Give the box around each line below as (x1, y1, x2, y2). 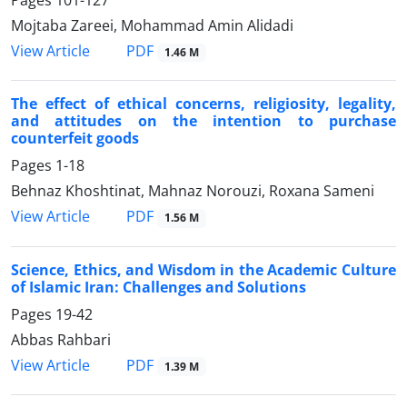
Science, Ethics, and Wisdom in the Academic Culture (11, 259, 396, 280)
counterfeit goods (11, 128, 139, 149)
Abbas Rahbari (11, 329, 111, 350)
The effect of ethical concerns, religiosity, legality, (11, 94, 396, 114)
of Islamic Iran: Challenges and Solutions (11, 276, 306, 297)
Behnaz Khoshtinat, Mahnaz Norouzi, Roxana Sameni (11, 181, 374, 202)
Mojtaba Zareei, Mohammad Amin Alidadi (11, 15, 293, 36)
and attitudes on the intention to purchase (11, 111, 396, 132)
